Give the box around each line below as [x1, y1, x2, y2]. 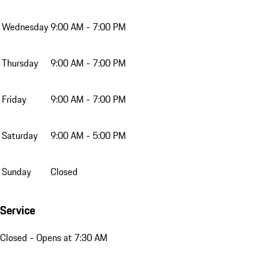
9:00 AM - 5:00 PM [50, 128, 126, 143]
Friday [2, 92, 26, 107]
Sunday [2, 164, 31, 179]
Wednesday [2, 20, 48, 34]
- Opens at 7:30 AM [27, 230, 107, 245]
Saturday [2, 128, 37, 143]
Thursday [2, 56, 38, 71]
